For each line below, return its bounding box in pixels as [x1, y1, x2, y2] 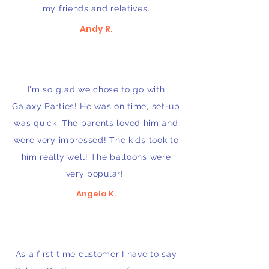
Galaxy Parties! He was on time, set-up [12, 101, 180, 111]
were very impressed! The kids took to [13, 135, 179, 145]
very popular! [65, 169, 127, 178]
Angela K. [76, 188, 116, 199]
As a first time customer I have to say [15, 249, 177, 259]
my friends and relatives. [42, 4, 150, 13]
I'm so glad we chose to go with [27, 85, 165, 94]
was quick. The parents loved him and [14, 118, 178, 128]
